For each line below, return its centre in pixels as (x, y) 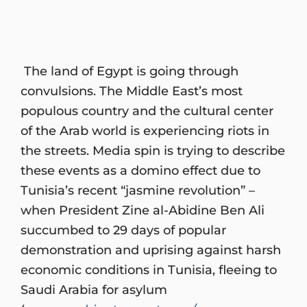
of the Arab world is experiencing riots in (145, 130)
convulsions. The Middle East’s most (132, 90)
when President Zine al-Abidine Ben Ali (143, 210)
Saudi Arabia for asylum (94, 289)
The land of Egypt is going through (130, 71)
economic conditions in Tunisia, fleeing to (149, 269)
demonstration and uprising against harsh (151, 249)
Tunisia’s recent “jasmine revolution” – (138, 190)
